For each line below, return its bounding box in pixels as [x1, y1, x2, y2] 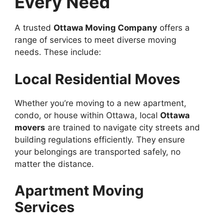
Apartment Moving [15, 182, 144, 200]
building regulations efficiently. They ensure [15, 134, 185, 145]
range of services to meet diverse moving [15, 35, 176, 45]
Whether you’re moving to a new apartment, [15, 98, 186, 108]
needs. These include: [15, 47, 101, 57]
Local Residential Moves [15, 70, 180, 88]
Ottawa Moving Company [54, 23, 157, 33]
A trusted [15, 23, 54, 33]
